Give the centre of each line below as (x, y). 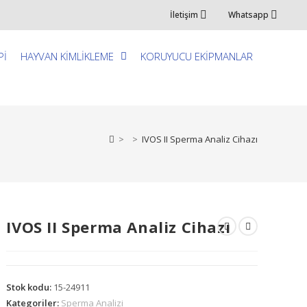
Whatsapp (249, 15)
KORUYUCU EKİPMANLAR (196, 56)
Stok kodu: (30, 287)
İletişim (184, 15)
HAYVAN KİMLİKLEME (67, 56)
